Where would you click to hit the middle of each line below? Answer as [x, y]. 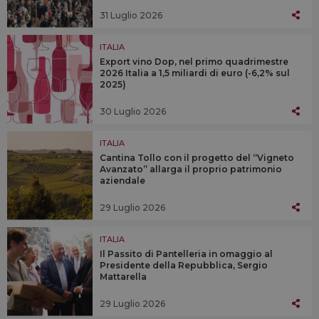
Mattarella [123, 276]
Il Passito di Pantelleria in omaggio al [186, 253]
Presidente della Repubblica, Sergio [184, 265]
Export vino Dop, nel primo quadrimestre [194, 61]
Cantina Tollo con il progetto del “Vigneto [197, 157]
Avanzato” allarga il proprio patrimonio [191, 169]
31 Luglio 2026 [131, 15]
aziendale [122, 180]
